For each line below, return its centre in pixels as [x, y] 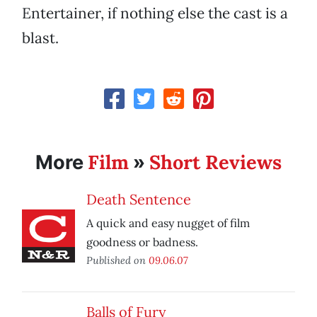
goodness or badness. [142, 242]
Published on [117, 260]
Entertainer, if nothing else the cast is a [155, 13]
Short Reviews [215, 162]
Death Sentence [139, 200]
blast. [40, 38]
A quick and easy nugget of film [168, 223]
